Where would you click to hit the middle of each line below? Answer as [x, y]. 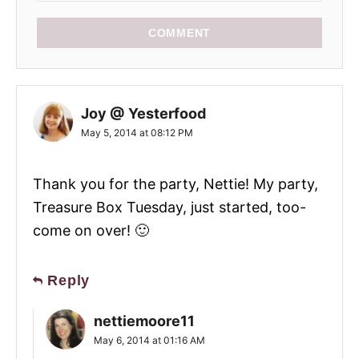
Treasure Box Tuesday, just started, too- [169, 207]
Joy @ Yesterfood [143, 113]
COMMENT [179, 32]
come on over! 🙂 [91, 230]
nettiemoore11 [144, 321]
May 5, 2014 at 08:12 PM [137, 132]
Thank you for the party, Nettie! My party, [175, 184]
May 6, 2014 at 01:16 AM [149, 340]
